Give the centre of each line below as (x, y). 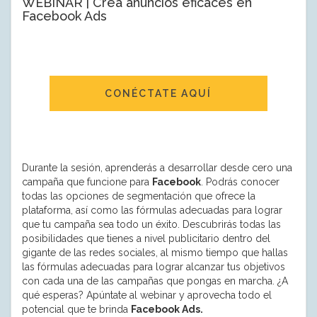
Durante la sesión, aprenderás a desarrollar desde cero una (157, 167)
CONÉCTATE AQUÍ (158, 93)
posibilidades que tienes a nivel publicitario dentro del (146, 238)
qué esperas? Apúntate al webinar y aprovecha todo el (147, 295)
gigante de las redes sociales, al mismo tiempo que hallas (155, 252)
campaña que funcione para (87, 181)
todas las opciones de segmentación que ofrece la (139, 196)
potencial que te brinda (76, 309)
